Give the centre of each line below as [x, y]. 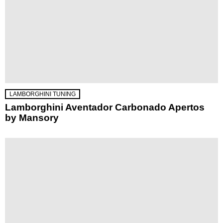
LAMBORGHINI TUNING [43, 94]
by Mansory [32, 118]
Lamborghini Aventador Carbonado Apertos [105, 108]
